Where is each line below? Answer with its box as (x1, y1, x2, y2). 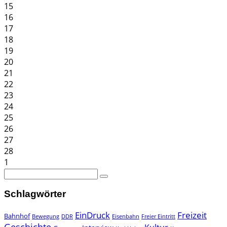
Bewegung (32, 213, 59, 220)
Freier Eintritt (141, 213, 175, 220)
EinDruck (75, 209, 110, 221)
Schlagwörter (4, 188, 66, 200)
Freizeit (177, 209, 207, 221)
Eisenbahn (112, 213, 139, 220)
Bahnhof (4, 211, 30, 221)
